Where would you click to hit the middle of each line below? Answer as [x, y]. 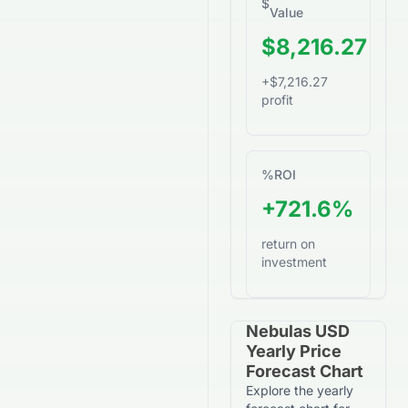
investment [294, 262]
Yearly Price [294, 351]
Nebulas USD [298, 331]
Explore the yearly [300, 390]
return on [288, 244]
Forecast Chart [305, 371]
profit [277, 100]
